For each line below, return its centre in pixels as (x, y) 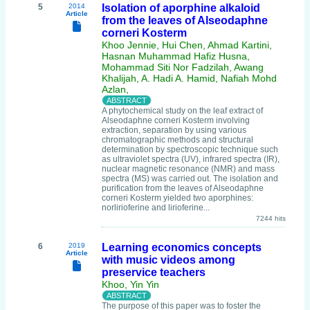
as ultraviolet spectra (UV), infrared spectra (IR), (191, 159)
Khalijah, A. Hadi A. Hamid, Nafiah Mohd (189, 78)
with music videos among (168, 260)
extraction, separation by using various (174, 130)
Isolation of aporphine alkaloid (181, 8)
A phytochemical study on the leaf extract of (182, 111)
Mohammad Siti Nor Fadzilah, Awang (183, 67)
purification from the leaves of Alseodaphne (183, 188)
